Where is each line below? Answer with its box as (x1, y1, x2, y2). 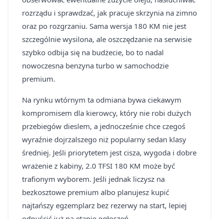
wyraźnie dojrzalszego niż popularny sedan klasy (22, 134, 186, 144)
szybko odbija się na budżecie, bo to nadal (22, 47, 164, 57)
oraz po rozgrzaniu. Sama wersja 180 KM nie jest (22, 21, 186, 31)
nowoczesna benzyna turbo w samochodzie (22, 61, 169, 70)
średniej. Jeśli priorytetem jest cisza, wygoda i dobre (22, 148, 197, 157)
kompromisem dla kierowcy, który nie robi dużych (22, 108, 191, 118)
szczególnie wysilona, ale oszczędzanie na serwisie (22, 34, 192, 44)
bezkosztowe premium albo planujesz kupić (22, 187, 169, 197)
